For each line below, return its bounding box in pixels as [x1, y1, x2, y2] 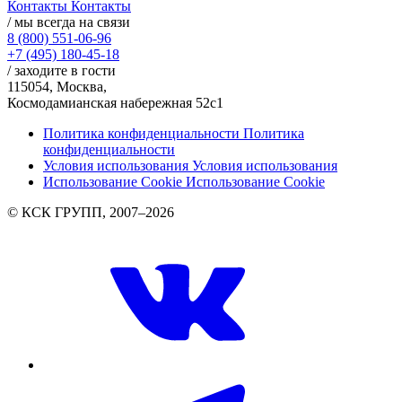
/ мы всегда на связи [7, 13, 130, 30]
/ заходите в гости [7, 62, 116, 78]
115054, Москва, [7, 78, 107, 94]
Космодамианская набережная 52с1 [7, 94, 223, 110]
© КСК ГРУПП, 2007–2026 [7, 204, 174, 220]
